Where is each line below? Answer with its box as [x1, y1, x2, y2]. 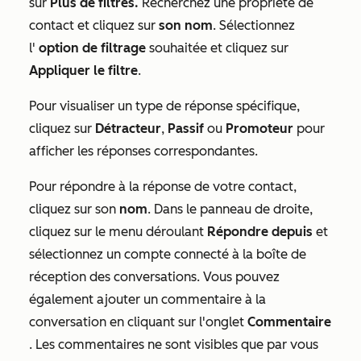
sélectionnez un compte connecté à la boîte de [29, 247, 306, 262]
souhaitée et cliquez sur [146, 40, 288, 56]
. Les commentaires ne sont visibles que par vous [29, 337, 318, 352]
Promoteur [226, 121, 293, 136]
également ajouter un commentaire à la [29, 292, 266, 307]
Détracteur [95, 121, 161, 136]
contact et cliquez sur [29, 18, 159, 33]
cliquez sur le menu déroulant [29, 224, 207, 239]
